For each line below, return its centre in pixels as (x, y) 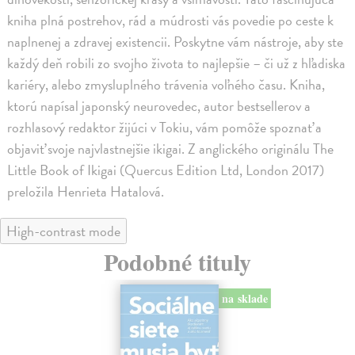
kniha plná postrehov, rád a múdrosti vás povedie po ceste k (171, 20)
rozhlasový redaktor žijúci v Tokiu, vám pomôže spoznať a (165, 127)
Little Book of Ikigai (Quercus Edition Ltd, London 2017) (166, 170)
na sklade (244, 299)
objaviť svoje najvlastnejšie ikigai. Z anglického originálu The (171, 148)
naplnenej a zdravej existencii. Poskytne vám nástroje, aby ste (176, 41)
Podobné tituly (177, 261)
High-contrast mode (63, 231)
